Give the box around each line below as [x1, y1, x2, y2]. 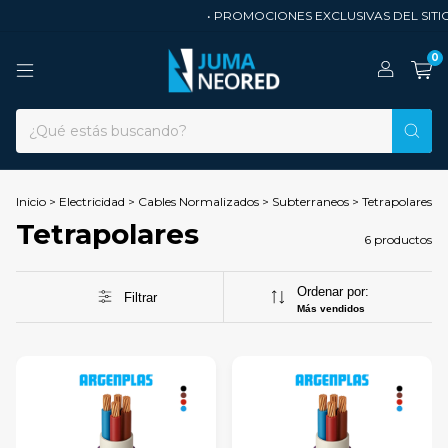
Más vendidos [296, 303, 365, 314]
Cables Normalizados [138, 194, 259, 209]
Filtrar [123, 289, 157, 305]
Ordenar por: [296, 284, 369, 299]
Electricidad [59, 194, 125, 209]
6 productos [364, 232, 432, 247]
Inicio [16, 194, 46, 209]
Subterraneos [272, 194, 349, 209]
